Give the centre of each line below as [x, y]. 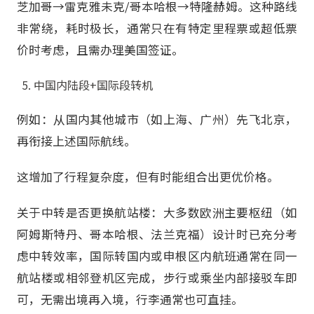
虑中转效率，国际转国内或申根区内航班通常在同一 [157, 255]
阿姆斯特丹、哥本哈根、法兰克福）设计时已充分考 [157, 234]
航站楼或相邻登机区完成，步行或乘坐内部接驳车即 [157, 277]
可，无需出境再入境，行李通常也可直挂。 [130, 299]
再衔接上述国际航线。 [76, 141]
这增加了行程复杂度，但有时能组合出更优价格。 [148, 176]
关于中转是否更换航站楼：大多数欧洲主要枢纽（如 [157, 212]
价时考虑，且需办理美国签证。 [100, 50]
